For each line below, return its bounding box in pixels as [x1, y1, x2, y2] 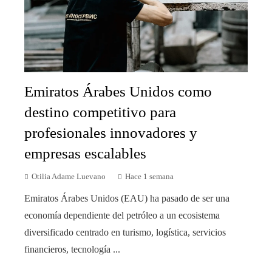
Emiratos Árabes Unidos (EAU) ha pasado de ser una [24, 192, 229, 203]
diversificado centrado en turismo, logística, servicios [24, 226, 226, 237]
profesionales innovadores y [24, 124, 197, 141]
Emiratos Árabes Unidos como [24, 83, 212, 100]
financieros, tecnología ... [24, 243, 120, 254]
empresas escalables [24, 144, 146, 161]
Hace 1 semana [125, 172, 174, 181]
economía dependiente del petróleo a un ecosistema [24, 209, 220, 220]
